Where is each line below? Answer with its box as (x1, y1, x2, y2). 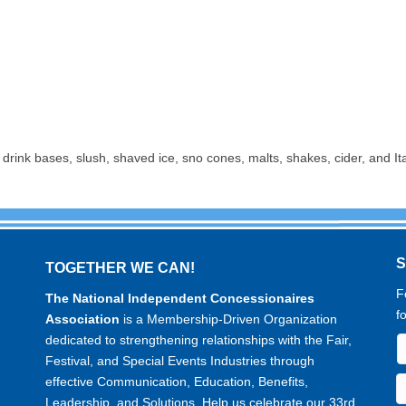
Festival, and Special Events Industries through (45, 353, 315, 368)
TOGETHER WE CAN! (45, 259, 196, 275)
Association (45, 311, 121, 326)
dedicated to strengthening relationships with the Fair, (45, 332, 353, 347)
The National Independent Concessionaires (45, 290, 315, 305)
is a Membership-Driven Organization (120, 311, 338, 326)
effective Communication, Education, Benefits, (45, 373, 309, 389)
